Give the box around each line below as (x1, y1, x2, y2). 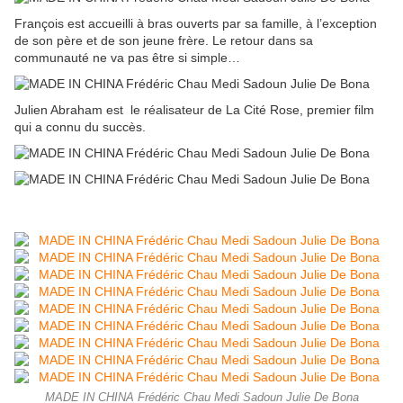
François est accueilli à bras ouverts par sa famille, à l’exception (14, 16, 377, 31)
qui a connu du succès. (14, 120, 146, 135)
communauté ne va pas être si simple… (14, 50, 240, 66)
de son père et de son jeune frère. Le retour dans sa (14, 33, 313, 49)
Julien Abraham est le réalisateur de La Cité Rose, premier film (14, 103, 374, 118)
